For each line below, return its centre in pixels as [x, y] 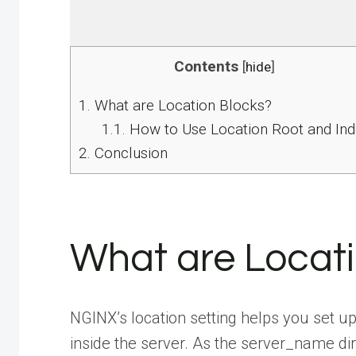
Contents [206, 66]
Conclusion [129, 153]
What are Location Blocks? [181, 105]
